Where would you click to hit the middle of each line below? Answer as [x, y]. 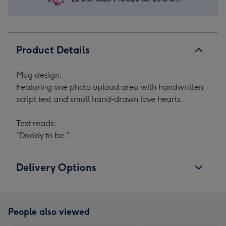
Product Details [53, 50]
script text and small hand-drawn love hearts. [100, 99]
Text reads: [36, 123]
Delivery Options [56, 167]
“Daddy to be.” [43, 135]
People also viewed [49, 212]
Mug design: [39, 75]
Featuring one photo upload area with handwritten [110, 87]
